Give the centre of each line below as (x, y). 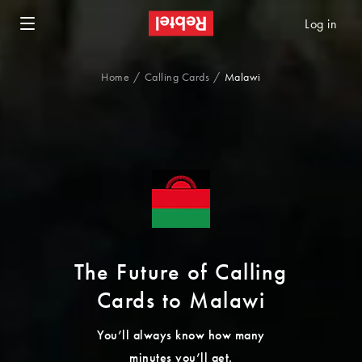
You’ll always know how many (181, 336)
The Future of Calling (181, 274)
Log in (321, 25)
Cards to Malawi (181, 302)
